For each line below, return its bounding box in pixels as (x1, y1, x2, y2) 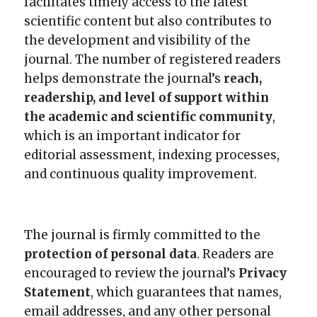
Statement (24, 284, 91, 300)
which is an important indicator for (24, 127, 241, 144)
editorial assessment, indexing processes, (24, 146, 280, 163)
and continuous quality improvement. (24, 166, 258, 182)
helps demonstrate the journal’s (24, 70, 224, 86)
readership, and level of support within (24, 89, 270, 105)
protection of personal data (24, 246, 197, 262)
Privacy (238, 265, 287, 281)
